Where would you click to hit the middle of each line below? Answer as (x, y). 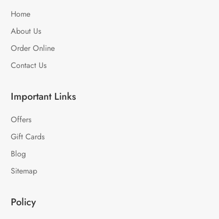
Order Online (33, 48)
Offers (21, 120)
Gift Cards (28, 137)
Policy (23, 202)
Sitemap (24, 171)
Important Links (44, 97)
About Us (26, 31)
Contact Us (29, 66)
